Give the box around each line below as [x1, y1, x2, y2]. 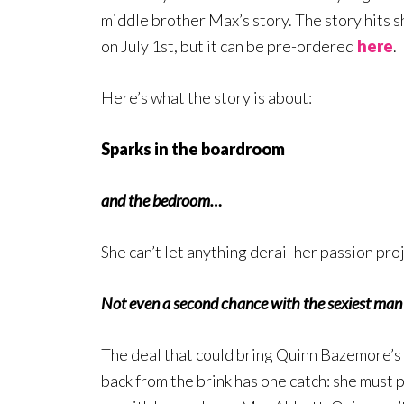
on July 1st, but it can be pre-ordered [101, 36, 357, 57]
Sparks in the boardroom [101, 139, 285, 160]
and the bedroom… [101, 190, 222, 211]
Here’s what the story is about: [101, 87, 312, 108]
